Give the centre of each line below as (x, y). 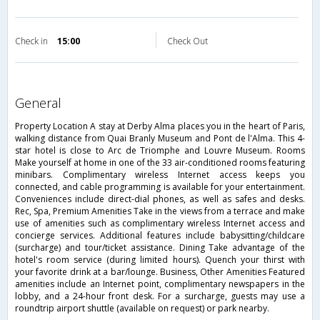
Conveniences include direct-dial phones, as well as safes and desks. (160, 199)
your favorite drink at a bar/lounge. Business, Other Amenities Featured (160, 272)
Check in (32, 41)
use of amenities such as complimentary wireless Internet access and (160, 224)
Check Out (187, 41)
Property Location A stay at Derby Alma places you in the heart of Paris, (160, 126)
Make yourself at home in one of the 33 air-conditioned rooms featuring (160, 163)
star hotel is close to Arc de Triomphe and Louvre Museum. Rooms (160, 151)
